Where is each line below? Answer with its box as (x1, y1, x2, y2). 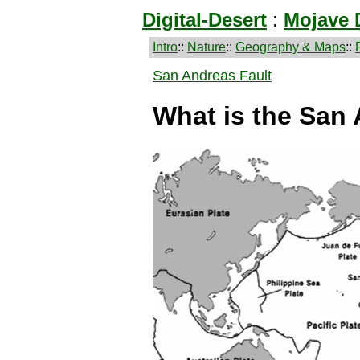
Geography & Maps (235, 40, 346, 54)
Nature (187, 40, 226, 54)
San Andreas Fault (153, 67, 272, 84)
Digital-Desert (142, 9, 267, 31)
